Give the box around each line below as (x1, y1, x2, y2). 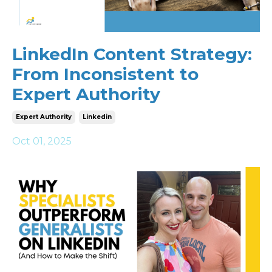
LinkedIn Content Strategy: (12, 44, 252, 64)
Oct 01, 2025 (12, 135, 72, 147)
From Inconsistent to (12, 64, 199, 84)
